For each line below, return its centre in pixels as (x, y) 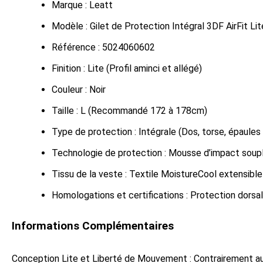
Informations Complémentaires (93, 226)
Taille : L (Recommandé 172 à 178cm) (129, 110)
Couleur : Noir (79, 89)
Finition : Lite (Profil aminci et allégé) (127, 68)
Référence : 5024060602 (103, 47)
